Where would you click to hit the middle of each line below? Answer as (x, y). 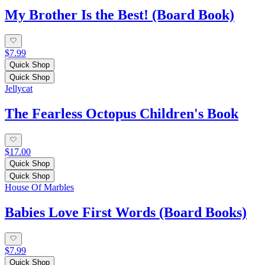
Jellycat (19, 88)
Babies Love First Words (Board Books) (126, 212)
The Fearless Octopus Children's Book (122, 113)
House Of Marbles (39, 187)
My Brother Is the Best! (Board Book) (119, 14)
